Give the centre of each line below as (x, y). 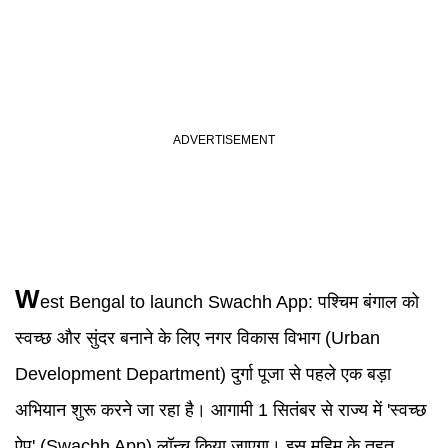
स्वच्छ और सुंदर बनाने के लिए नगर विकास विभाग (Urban (197, 338)
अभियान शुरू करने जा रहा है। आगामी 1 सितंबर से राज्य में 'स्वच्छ (221, 410)
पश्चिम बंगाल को (368, 302)
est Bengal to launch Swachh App (174, 302)
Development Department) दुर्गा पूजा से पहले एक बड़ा (203, 374)
